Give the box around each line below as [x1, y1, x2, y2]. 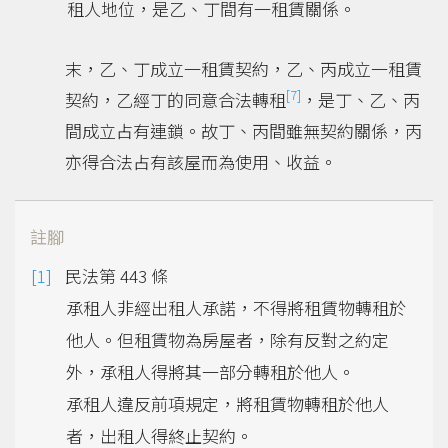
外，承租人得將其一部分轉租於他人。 [66, 359, 355, 385]
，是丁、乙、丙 [301, 86, 420, 112]
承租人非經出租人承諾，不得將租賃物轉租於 [66, 295, 406, 321]
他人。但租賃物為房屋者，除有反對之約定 [66, 327, 389, 353]
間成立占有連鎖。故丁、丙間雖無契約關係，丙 [65, 117, 422, 143]
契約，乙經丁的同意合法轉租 [65, 86, 286, 112]
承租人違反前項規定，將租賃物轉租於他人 [66, 391, 389, 417]
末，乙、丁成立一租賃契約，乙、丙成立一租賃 [65, 55, 422, 81]
